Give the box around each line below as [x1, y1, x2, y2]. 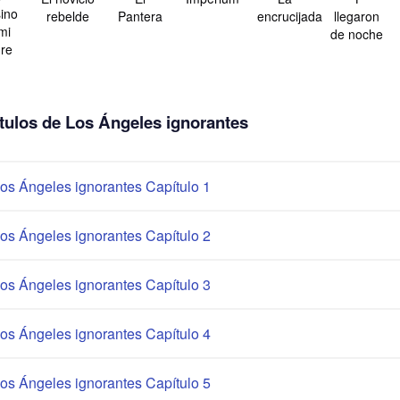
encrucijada [257, 7, 322, 26]
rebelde [46, 7, 89, 26]
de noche [330, 25, 383, 44]
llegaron [334, 7, 379, 26]
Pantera [117, 7, 162, 26]
